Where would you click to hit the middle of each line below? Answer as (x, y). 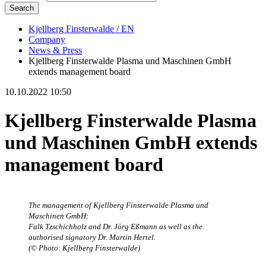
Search (22, 8)
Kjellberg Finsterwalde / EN (81, 28)
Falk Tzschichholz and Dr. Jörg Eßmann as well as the (115, 227)
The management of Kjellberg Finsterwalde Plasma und (118, 205)
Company (47, 39)
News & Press (55, 50)
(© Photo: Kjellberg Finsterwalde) (84, 248)
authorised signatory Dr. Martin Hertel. (92, 237)
